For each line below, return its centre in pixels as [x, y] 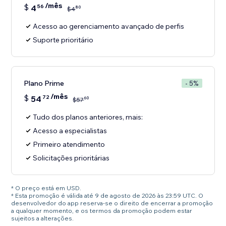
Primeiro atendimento [69, 145]
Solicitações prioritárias [71, 158]
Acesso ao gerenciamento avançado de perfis [109, 26]
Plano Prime [44, 83]
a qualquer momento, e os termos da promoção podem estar [102, 211]
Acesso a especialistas [70, 131]
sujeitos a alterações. [43, 218]
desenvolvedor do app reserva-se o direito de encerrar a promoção [112, 203]
